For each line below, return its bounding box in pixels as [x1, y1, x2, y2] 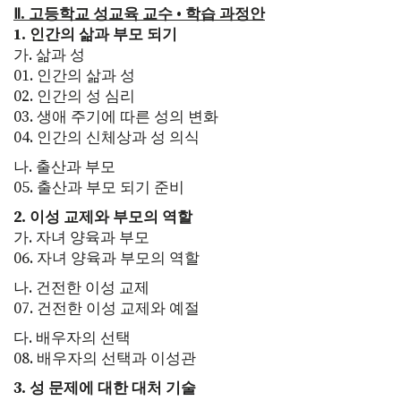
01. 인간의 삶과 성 [13, 64, 135, 87]
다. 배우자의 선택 [13, 327, 131, 349]
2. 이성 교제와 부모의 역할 [13, 206, 192, 228]
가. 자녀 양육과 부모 [13, 226, 149, 249]
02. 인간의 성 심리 [13, 85, 135, 107]
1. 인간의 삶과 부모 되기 [13, 23, 177, 46]
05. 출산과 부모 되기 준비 [13, 176, 184, 199]
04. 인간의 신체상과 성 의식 [13, 126, 200, 149]
